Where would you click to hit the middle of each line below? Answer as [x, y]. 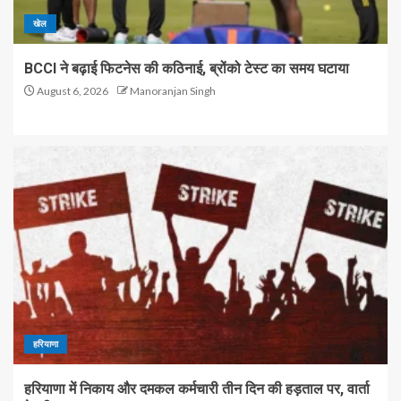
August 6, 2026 [72, 91]
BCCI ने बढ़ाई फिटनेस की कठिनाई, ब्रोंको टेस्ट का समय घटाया [187, 68]
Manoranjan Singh [173, 91]
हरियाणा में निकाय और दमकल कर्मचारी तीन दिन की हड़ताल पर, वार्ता [197, 389]
